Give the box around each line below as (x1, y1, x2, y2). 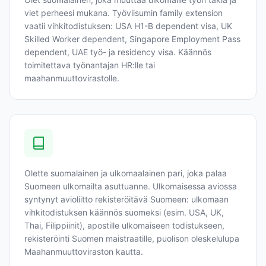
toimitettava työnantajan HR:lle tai (24, 60, 155, 70)
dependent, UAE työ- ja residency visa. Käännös (24, 47, 211, 57)
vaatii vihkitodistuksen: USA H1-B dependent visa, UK (24, 21, 232, 31)
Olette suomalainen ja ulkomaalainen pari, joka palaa (24, 168, 227, 178)
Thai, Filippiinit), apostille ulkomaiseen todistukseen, (24, 220, 224, 230)
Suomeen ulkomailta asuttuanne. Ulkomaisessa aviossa (24, 181, 237, 191)
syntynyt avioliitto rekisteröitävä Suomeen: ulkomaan (24, 194, 229, 204)
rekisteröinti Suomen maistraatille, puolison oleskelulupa (24, 233, 239, 243)
